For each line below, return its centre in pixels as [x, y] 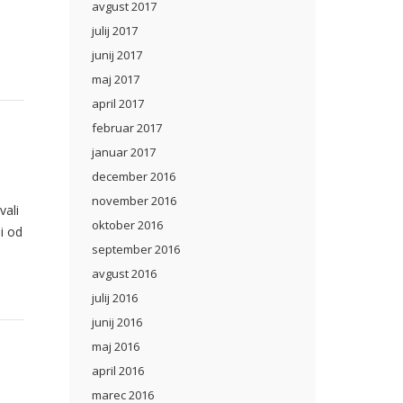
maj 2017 [116, 79]
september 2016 [136, 249]
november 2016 [134, 201]
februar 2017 [127, 128]
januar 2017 [124, 152]
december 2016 [134, 176]
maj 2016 [116, 346]
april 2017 [118, 103]
